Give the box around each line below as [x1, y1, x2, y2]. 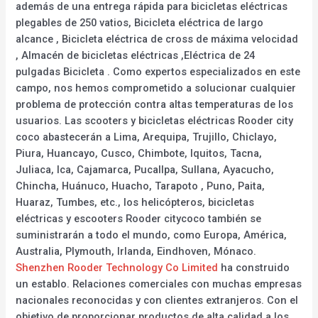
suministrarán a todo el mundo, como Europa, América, [16, 229, 287, 242]
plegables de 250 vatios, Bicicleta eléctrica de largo [16, 16, 264, 30]
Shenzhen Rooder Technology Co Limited [16, 261, 219, 275]
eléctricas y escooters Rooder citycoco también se [16, 212, 262, 226]
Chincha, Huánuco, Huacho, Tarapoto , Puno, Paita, [16, 180, 265, 193]
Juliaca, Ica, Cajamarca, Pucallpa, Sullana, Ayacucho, [16, 163, 275, 177]
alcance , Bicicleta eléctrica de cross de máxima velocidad [16, 33, 299, 46]
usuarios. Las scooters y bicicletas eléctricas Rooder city [16, 114, 294, 128]
